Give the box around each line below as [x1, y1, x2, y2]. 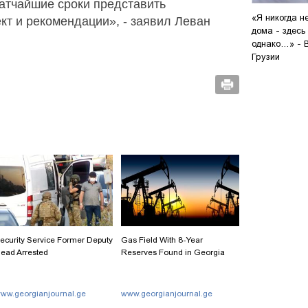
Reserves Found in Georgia [121, 247, 225, 257]
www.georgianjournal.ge [121, 288, 212, 298]
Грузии [252, 51, 280, 62]
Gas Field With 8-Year [121, 234, 203, 245]
